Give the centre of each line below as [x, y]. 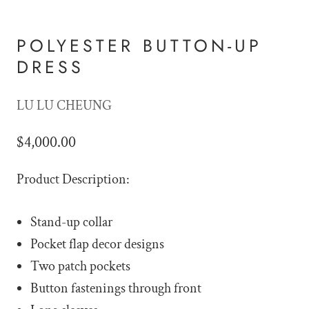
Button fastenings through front [116, 288]
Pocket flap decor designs [97, 244]
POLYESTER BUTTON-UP [139, 45]
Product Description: [73, 179]
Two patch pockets [80, 266]
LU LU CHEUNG [64, 105]
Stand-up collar [71, 222]
